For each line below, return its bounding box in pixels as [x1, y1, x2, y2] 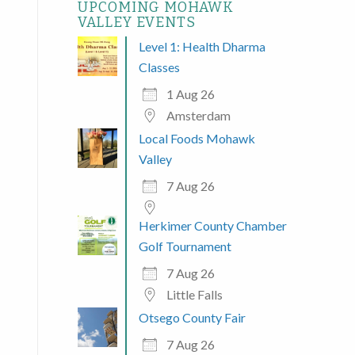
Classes [138, 59, 180, 74]
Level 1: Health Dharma [138, 38, 265, 54]
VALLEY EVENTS [77, 13, 196, 31]
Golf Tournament [138, 238, 231, 254]
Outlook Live [121, 320, 193, 336]
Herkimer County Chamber [138, 217, 287, 233]
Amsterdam [166, 107, 231, 123]
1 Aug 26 [166, 86, 215, 101]
